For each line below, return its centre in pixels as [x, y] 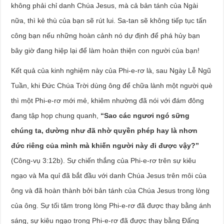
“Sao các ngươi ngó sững [145, 115]
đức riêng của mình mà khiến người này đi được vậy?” [105, 145]
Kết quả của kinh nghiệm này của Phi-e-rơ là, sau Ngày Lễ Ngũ [111, 70]
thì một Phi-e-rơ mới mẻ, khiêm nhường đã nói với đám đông [108, 100]
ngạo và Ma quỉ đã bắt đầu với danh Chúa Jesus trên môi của [109, 175]
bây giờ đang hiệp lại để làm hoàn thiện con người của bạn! [105, 50]
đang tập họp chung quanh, [56, 115]
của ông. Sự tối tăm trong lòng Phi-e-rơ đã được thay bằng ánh [111, 205]
